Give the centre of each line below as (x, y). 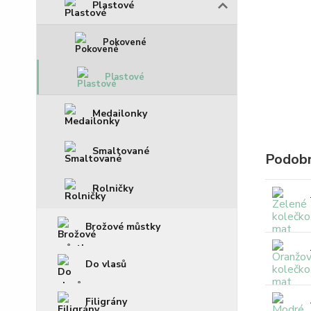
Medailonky (120, 114)
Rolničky (113, 188)
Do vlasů (106, 264)
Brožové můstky (123, 227)
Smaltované (121, 151)
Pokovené (125, 42)
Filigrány (106, 302)
